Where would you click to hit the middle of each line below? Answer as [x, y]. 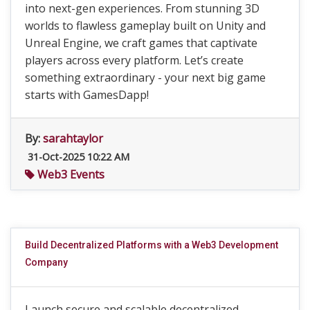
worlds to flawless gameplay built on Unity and [145, 26]
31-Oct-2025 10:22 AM [77, 157]
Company [46, 262]
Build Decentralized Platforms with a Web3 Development [152, 245]
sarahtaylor [73, 138]
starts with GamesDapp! [87, 95]
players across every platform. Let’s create [134, 60]
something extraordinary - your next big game [145, 77]
